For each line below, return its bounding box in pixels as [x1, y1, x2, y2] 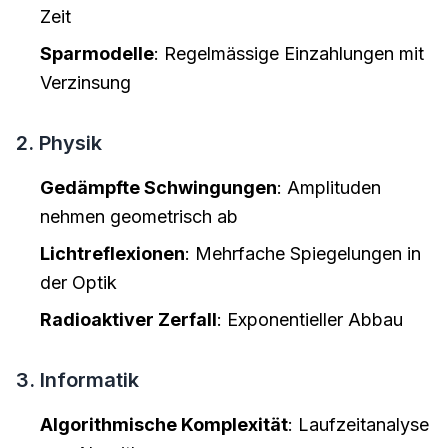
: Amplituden [277, 177, 381, 198]
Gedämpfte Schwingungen [40, 177, 277, 198]
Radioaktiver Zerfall [40, 309, 217, 330]
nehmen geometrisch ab [40, 206, 238, 227]
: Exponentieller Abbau [217, 309, 403, 330]
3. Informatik [16, 368, 139, 392]
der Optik [40, 272, 117, 293]
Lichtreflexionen [40, 243, 185, 264]
